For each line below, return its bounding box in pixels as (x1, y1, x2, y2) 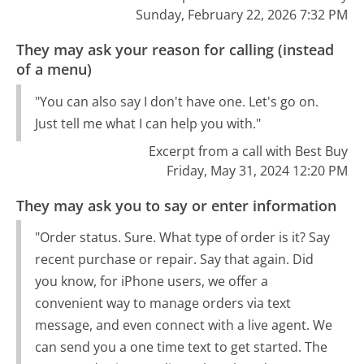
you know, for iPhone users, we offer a (34, 272, 268, 291)
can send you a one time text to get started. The (34, 338, 327, 357)
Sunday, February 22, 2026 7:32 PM (135, 5, 348, 24)
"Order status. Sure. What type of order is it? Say (34, 228, 330, 247)
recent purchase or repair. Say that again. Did (34, 250, 314, 269)
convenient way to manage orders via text (34, 294, 291, 313)
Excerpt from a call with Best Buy (148, 141, 348, 160)
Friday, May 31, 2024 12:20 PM (166, 161, 348, 180)
